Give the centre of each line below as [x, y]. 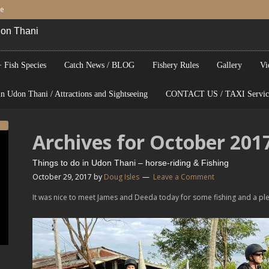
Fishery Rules [176, 65]
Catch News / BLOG [99, 65]
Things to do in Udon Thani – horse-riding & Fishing [131, 163]
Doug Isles [122, 177]
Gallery [229, 65]
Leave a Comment [184, 177]
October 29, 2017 [62, 177]
